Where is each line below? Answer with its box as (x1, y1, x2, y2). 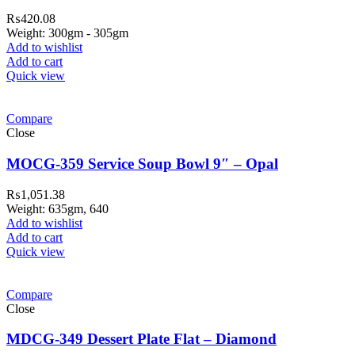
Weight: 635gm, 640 (6, 201, 109, 216)
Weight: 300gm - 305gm (6, 26, 128, 40)
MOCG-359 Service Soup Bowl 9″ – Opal (6, 155, 278, 172)
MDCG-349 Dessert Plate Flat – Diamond (6, 330, 277, 348)
